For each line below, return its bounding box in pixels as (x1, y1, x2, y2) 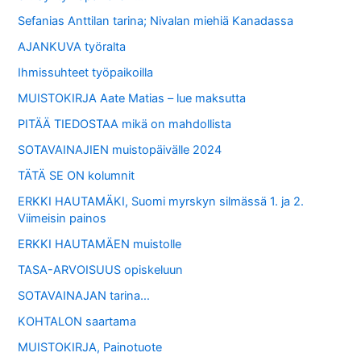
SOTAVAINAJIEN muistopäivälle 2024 (18, 143, 222, 158)
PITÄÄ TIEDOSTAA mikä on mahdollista (18, 117, 232, 132)
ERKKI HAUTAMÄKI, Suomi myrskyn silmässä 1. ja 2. (18, 194, 305, 210)
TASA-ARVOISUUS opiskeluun (18, 262, 184, 277)
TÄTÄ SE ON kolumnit (18, 168, 135, 184)
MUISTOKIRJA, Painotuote (18, 339, 163, 355)
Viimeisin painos (18, 211, 107, 226)
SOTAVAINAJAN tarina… (18, 288, 151, 303)
